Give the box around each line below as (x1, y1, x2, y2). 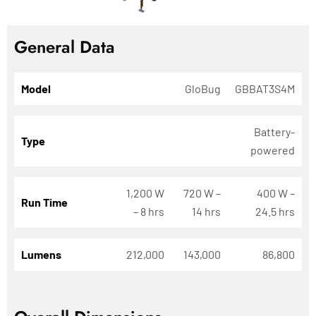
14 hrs (192, 204, 221, 218)
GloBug (185, 81, 221, 95)
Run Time (21, 195, 68, 209)
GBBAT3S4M (235, 81, 295, 95)
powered (250, 142, 295, 157)
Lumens (21, 247, 61, 261)
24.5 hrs (255, 204, 295, 218)
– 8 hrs (133, 204, 164, 218)
